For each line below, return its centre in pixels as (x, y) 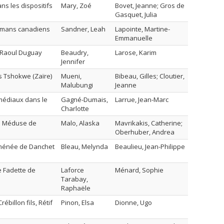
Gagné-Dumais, (84, 99)
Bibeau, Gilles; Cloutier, (150, 76)
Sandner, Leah (83, 29)
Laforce (72, 170)
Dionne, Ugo (133, 202)
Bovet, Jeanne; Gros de (150, 5)
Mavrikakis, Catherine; (149, 123)
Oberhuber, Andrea (145, 132)
